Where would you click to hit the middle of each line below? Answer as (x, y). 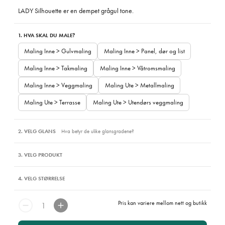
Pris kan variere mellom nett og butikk (162, 203)
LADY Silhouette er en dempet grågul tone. (76, 11)
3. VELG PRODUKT (40, 155)
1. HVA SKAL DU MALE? (46, 35)
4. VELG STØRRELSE (41, 178)
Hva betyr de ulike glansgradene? (98, 131)
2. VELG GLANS (38, 131)
